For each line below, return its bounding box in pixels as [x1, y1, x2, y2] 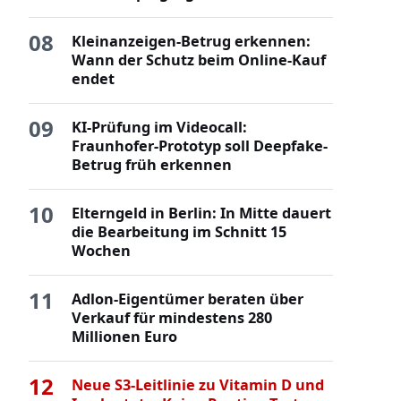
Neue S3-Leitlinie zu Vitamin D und [72, 375, 324, 396]
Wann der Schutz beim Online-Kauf [72, 50, 326, 71]
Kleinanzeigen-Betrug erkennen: [72, 31, 311, 52]
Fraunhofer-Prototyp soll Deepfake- [72, 136, 328, 157]
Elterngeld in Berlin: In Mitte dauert [72, 203, 331, 224]
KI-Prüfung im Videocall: [72, 117, 247, 138]
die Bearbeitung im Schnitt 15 [72, 222, 286, 243]
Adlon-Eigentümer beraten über [72, 289, 303, 310]
